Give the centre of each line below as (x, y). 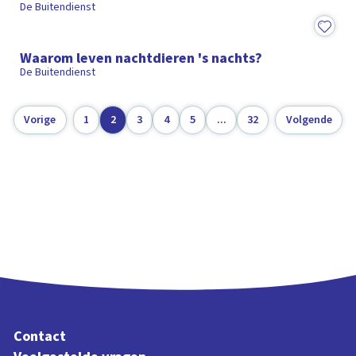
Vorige (40, 120)
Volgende (309, 120)
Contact (40, 336)
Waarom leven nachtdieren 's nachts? (141, 58)
